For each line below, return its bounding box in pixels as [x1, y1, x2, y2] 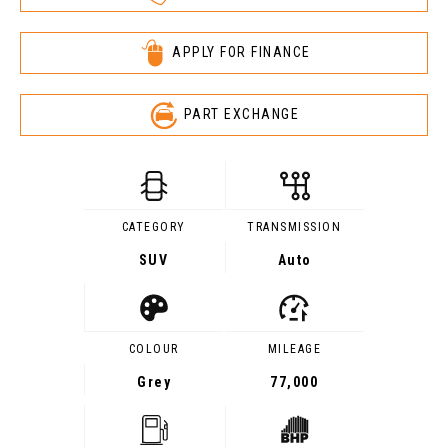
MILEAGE [267, 342, 322, 356]
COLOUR [128, 342, 179, 356]
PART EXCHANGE [183, 105, 300, 122]
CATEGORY [121, 220, 186, 234]
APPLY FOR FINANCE [172, 43, 311, 60]
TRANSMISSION [247, 220, 342, 234]
